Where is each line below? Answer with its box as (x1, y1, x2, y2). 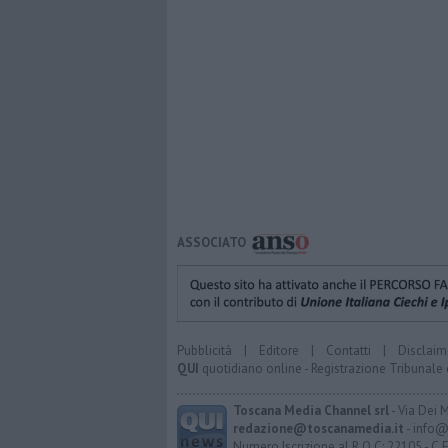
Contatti (326, 341, 371, 359)
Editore (259, 341, 299, 359)
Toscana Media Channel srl (233, 401, 389, 419)
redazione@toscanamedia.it (233, 419, 404, 437)
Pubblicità (177, 341, 232, 359)
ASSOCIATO (177, 234, 246, 252)
